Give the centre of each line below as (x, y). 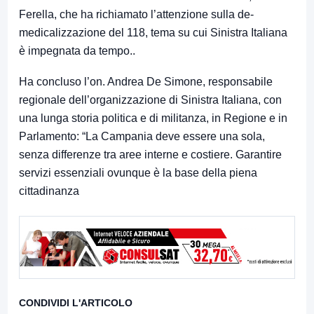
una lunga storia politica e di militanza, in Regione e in (153, 118)
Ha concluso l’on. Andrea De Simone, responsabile (146, 82)
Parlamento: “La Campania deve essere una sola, (142, 137)
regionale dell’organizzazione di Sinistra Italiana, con (150, 100)
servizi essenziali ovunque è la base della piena (138, 173)
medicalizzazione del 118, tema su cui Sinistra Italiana (153, 33)
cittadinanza (49, 191)
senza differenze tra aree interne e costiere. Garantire (150, 155)
